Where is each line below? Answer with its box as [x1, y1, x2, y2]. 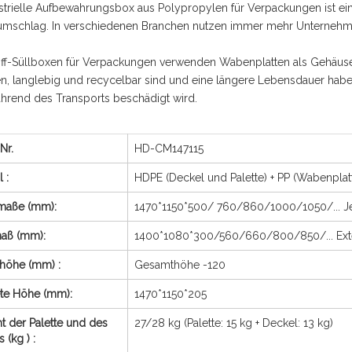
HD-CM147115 [134, 142, 203, 155]
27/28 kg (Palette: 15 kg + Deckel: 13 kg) [134, 317, 333, 329]
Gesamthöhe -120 [134, 258, 225, 271]
